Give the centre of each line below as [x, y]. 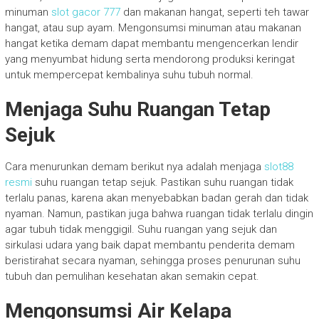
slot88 [278, 166]
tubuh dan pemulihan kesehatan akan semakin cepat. [132, 276]
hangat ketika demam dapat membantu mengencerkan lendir [151, 43]
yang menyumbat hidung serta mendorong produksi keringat [150, 59]
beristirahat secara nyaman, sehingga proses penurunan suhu [152, 260]
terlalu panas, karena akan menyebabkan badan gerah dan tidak [156, 198]
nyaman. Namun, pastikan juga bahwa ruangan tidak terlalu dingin [159, 213]
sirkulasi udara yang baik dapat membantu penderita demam [150, 245]
